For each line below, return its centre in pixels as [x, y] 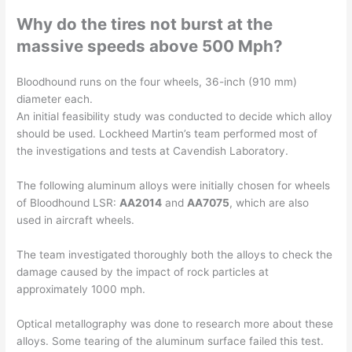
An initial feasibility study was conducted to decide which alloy [175, 117]
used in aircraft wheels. [76, 220]
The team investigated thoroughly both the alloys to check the [175, 255]
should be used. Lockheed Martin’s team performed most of [167, 134]
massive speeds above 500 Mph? [150, 46]
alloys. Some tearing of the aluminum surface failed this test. [170, 341]
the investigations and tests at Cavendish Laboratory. [153, 151]
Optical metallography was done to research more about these [175, 324]
